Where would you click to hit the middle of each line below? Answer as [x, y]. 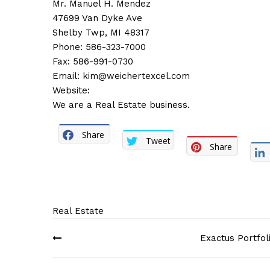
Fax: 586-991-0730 [93, 61]
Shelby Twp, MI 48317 [101, 33]
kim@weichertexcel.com [136, 76]
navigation [97, 255]
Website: [71, 90]
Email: [67, 76]
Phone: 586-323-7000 [99, 47]
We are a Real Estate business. [121, 105]
